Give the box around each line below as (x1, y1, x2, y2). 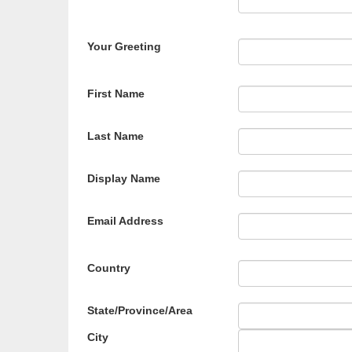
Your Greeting (87, 40, 161, 53)
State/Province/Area (87, 304, 192, 317)
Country (87, 262, 130, 274)
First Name (87, 87, 145, 100)
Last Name (87, 130, 144, 142)
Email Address (87, 214, 163, 227)
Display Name (87, 172, 160, 185)
